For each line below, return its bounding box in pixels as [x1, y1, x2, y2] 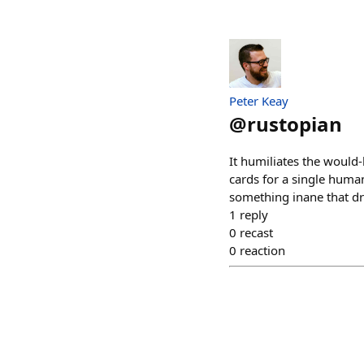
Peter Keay [229, 93, 288, 110]
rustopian [247, 110, 342, 138]
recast [240, 224, 273, 241]
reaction [240, 242, 285, 259]
